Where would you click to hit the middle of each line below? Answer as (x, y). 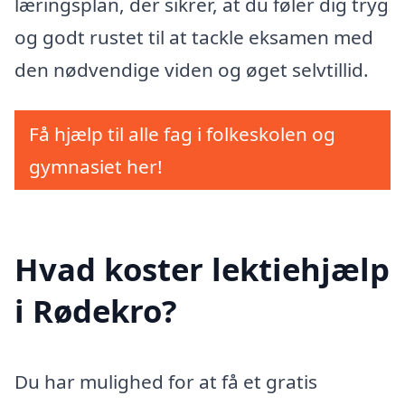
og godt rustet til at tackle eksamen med (194, 37)
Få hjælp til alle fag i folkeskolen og (182, 134)
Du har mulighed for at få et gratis (166, 381)
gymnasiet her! (96, 167)
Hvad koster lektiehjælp (202, 268)
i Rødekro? (96, 310)
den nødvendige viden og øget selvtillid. (192, 69)
